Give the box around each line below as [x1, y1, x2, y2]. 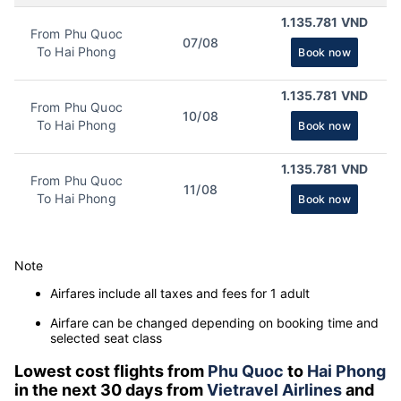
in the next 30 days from [14, 380, 207, 399]
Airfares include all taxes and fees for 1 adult [50, 285, 310, 301]
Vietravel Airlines [207, 380, 342, 399]
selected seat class [50, 329, 162, 346]
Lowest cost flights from [14, 361, 208, 380]
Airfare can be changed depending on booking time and [50, 314, 379, 330]
